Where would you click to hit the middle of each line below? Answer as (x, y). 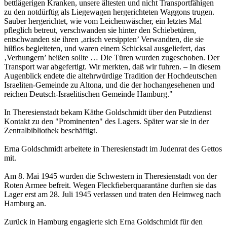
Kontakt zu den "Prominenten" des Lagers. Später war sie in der (106, 122)
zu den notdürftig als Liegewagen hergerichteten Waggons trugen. (109, 12)
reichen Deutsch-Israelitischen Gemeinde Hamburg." (88, 94)
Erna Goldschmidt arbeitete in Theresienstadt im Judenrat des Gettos (113, 149)
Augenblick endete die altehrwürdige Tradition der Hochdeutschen (110, 76)
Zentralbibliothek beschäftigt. (51, 131)
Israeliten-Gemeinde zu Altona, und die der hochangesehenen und (109, 85)
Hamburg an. (25, 204)
